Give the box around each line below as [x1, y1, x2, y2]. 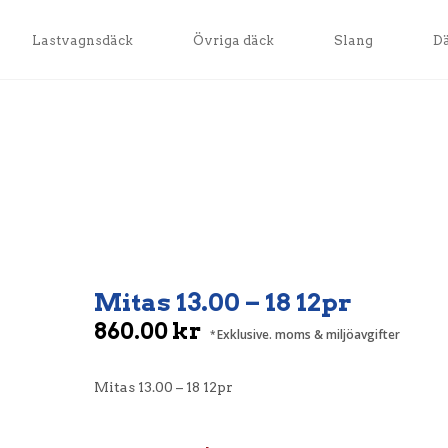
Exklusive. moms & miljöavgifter [217, 326, 400, 343]
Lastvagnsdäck [31, 33, 133, 48]
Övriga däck [192, 33, 274, 48]
